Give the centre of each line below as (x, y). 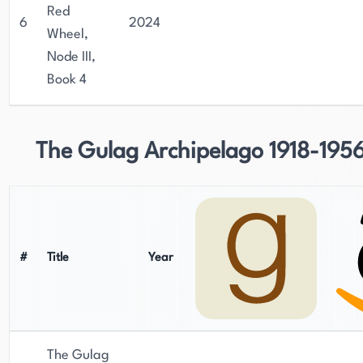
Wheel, (68, 34)
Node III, (71, 57)
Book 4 (67, 80)
